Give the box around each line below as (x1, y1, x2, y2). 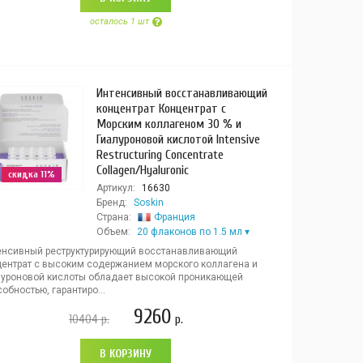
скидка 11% (7, 169, 55, 180)
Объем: (96, 226, 130, 237)
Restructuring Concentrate (96, 147, 224, 162)
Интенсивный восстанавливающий (96, 86, 267, 100)
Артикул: (96, 182, 135, 194)
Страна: (96, 211, 131, 223)
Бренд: (96, 197, 127, 208)
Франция (153, 211, 195, 223)
